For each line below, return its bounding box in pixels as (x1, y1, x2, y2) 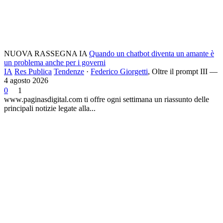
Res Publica (14, 67, 52, 76)
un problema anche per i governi (4, 58, 106, 67)
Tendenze (54, 67, 84, 76)
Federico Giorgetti (91, 67, 148, 76)
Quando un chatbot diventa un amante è (89, 49, 214, 58)
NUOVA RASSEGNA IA (4, 49, 87, 58)
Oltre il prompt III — (152, 67, 218, 76)
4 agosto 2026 (4, 76, 48, 85)
